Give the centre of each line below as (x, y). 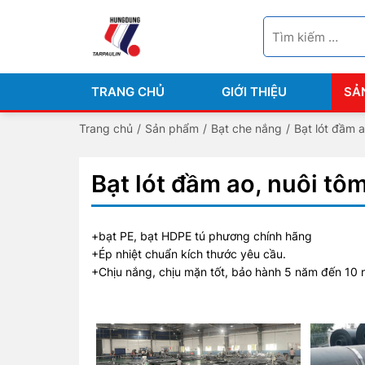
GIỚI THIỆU (254, 92)
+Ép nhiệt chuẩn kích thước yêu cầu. (189, 254)
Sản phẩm (172, 128)
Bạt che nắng (246, 128)
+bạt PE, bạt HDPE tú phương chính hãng (202, 236)
